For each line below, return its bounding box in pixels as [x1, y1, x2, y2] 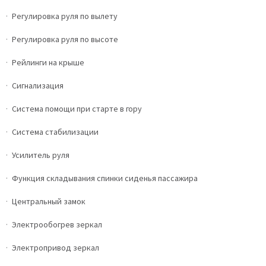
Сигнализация [12, 80, 64, 91]
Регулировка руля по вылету [12, 11, 118, 21]
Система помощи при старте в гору [12, 103, 142, 114]
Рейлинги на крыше [12, 57, 84, 68]
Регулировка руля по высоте [12, 34, 118, 45]
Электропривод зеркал [12, 242, 99, 253]
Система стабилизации [12, 126, 99, 137]
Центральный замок [12, 196, 85, 207]
